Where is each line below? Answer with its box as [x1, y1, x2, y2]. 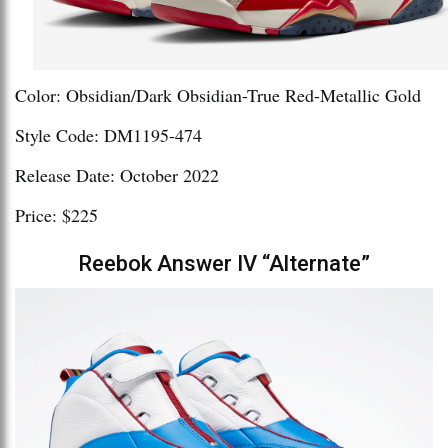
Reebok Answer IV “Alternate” [78, 251, 370, 277]
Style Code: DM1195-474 [15, 123, 202, 148]
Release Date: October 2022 [15, 163, 219, 188]
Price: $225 [15, 203, 98, 228]
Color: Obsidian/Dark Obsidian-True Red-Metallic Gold [15, 83, 421, 108]
